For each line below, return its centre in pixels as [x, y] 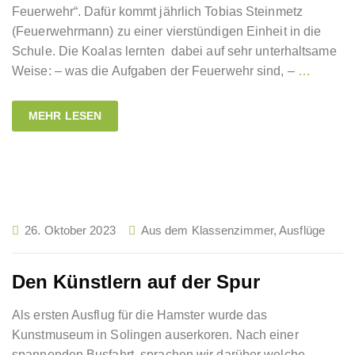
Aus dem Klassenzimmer [207, 230]
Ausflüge [302, 230]
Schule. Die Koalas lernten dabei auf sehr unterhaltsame [174, 51]
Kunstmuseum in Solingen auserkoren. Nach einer [155, 335]
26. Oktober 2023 [70, 230]
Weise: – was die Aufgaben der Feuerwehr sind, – [155, 71]
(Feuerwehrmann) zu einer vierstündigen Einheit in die [167, 31]
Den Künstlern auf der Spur [136, 282]
